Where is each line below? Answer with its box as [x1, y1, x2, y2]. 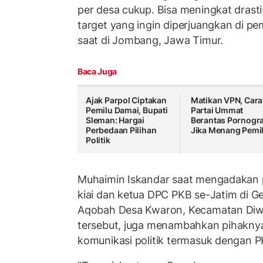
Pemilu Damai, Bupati [86, 105, 168, 116]
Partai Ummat [190, 105, 244, 116]
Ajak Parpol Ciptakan [86, 95, 167, 106]
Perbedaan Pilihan [86, 125, 157, 136]
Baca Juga [77, 66, 117, 77]
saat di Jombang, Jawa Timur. [77, 33, 224, 46]
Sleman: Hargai [86, 115, 145, 126]
